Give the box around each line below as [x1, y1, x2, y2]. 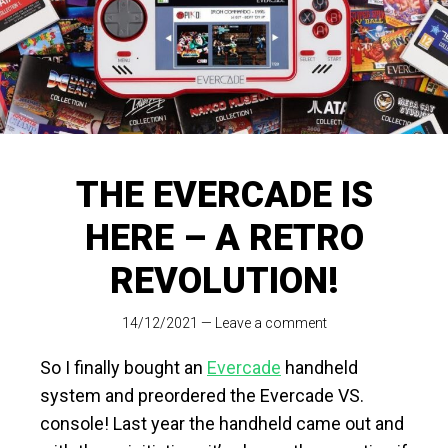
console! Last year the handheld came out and [40, 413, 404, 435]
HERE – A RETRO [84, 217, 364, 260]
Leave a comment [214, 315, 327, 332]
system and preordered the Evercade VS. [40, 385, 364, 407]
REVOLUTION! [109, 260, 339, 303]
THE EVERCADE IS [75, 174, 373, 217]
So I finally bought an [40, 357, 207, 379]
